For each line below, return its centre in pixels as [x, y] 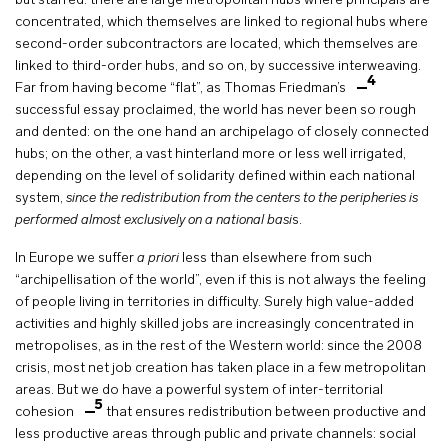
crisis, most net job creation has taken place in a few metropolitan [220, 368]
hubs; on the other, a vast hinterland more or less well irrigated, [210, 154]
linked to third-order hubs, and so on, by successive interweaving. [218, 66]
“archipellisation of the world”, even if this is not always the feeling [220, 280]
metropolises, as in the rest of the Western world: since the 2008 [218, 346]
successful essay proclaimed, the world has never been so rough [215, 110]
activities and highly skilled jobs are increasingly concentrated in [214, 324]
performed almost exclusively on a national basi [153, 220]
